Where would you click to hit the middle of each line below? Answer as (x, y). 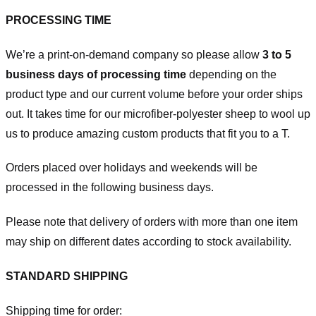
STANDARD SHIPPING (67, 276)
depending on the (233, 74)
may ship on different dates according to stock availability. (148, 242)
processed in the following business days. (110, 188)
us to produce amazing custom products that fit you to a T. (148, 133)
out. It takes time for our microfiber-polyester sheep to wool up (158, 114)
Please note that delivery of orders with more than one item (152, 222)
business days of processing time (97, 74)
